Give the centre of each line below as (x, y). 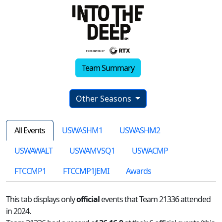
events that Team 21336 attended (155, 199)
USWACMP (150, 151)
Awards (139, 171)
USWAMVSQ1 (92, 151)
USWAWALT (33, 151)
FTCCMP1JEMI (86, 171)
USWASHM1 (82, 131)
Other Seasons (105, 99)
